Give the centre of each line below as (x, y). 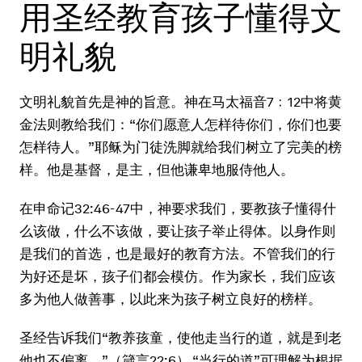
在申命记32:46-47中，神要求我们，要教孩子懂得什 (178, 208)
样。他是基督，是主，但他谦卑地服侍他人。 (157, 170)
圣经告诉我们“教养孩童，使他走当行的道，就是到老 (181, 338)
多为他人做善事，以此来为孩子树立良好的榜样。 (170, 299)
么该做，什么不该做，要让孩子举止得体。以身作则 (177, 231)
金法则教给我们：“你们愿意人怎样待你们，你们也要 (181, 124)
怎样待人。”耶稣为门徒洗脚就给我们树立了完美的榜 (181, 147)
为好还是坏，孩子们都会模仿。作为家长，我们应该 (177, 276)
